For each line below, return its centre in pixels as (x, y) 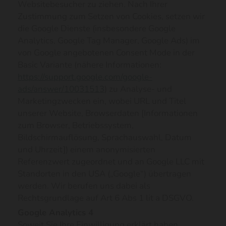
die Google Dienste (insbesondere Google (97, 29)
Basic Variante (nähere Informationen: (90, 65)
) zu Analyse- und (138, 89)
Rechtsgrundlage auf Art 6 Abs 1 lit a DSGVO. (106, 198)
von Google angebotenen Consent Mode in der (106, 53)
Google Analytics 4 (55, 213)
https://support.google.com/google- (85, 77)
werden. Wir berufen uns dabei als (84, 186)
